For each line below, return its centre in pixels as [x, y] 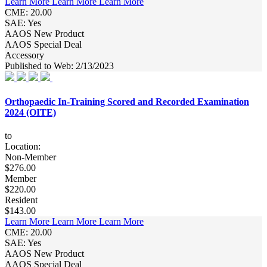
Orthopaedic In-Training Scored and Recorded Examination [127, 101]
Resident [21, 200]
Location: [23, 146]
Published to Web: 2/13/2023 [59, 66]
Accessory [24, 55]
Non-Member [30, 157]
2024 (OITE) [30, 112]
